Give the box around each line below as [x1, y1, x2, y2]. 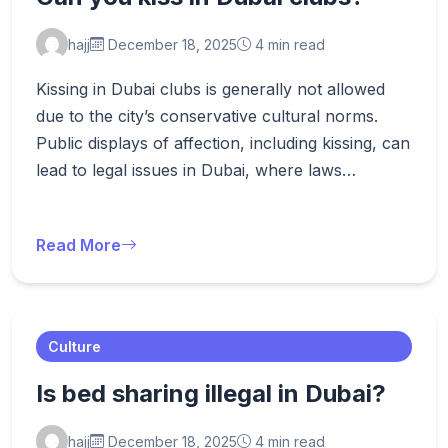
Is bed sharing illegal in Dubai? [36, 379, 386, 408]
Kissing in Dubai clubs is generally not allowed [36, 79, 385, 99]
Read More [36, 235, 121, 255]
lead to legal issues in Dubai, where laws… [36, 160, 356, 180]
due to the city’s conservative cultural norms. [36, 106, 378, 126]
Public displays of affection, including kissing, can [36, 133, 410, 153]
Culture [48, 338, 101, 355]
